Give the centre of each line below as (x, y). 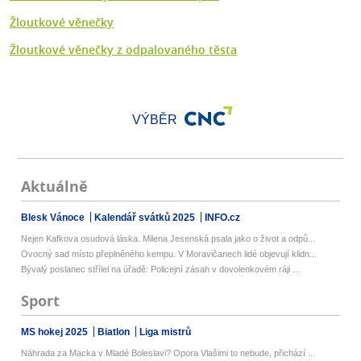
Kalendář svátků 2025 (146, 218)
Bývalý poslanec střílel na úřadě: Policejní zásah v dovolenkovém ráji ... (161, 270)
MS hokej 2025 (56, 332)
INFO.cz (223, 218)
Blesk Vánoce (54, 218)
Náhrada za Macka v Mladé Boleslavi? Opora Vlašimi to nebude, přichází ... (168, 353)
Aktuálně (55, 187)
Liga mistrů (166, 332)
